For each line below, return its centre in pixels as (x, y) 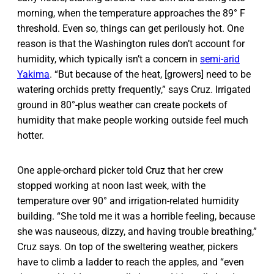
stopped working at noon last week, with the (111, 185)
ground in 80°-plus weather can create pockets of (122, 105)
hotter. (31, 135)
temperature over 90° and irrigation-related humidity (128, 201)
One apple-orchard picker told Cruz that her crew (120, 170)
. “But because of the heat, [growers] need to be (150, 74)
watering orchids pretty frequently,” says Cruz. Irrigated (134, 89)
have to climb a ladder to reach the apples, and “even (131, 262)
